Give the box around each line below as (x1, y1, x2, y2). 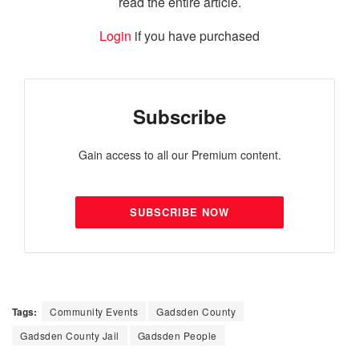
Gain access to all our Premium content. (78, 147, 281, 163)
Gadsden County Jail (20, 329, 119, 343)
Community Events (50, 305, 138, 319)
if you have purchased (131, 26, 260, 46)
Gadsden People (137, 329, 217, 343)
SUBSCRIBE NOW (129, 204, 229, 220)
